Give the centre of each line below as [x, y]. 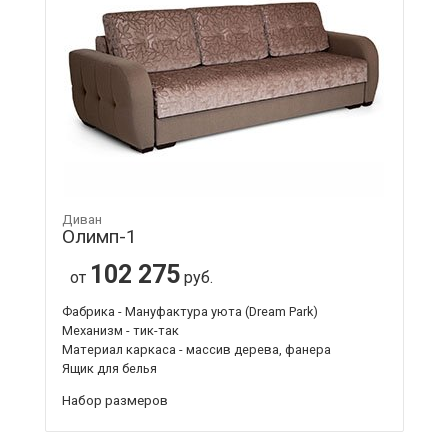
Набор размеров [114, 399]
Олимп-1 [99, 236]
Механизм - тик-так [120, 330]
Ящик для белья [109, 368]
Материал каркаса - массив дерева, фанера [196, 349]
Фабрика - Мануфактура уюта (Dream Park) [189, 311]
